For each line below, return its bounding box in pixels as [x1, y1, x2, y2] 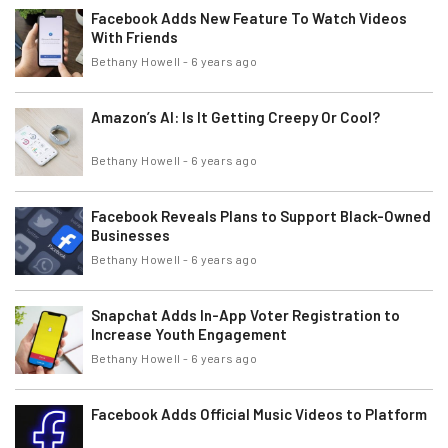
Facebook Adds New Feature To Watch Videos [91, 9, 407, 27]
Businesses [91, 226, 170, 244]
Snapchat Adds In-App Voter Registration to [91, 306, 400, 324]
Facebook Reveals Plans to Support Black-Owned [91, 207, 431, 225]
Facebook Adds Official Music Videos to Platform [91, 405, 427, 423]
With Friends [91, 28, 178, 46]
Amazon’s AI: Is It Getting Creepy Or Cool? [91, 108, 380, 126]
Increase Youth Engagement [91, 325, 287, 343]
